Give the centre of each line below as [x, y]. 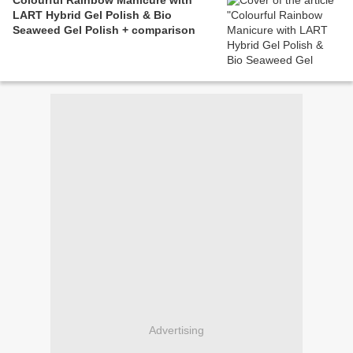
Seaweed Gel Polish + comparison [104, 30]
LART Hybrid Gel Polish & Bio [92, 15]
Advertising [176, 330]
